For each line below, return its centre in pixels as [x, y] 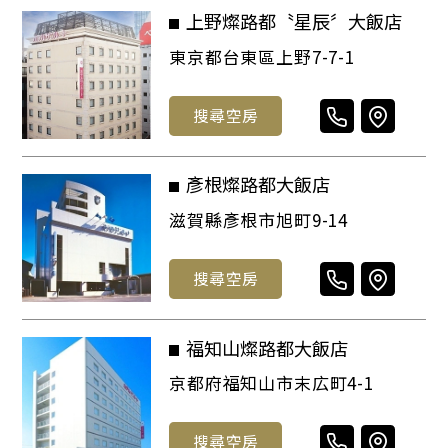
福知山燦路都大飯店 [268, 347]
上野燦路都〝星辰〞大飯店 [295, 21]
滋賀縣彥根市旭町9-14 [259, 220]
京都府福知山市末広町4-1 [272, 383]
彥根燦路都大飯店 [259, 184]
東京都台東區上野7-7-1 [262, 57]
